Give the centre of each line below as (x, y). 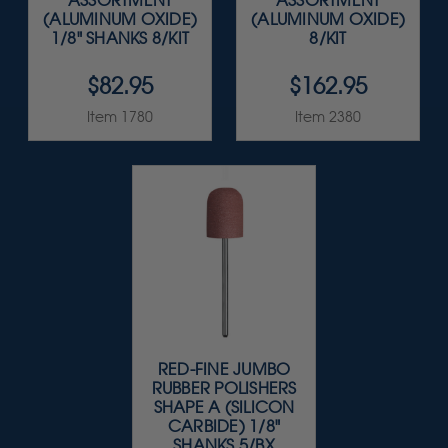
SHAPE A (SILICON (224, 408)
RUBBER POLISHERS (224, 389)
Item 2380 (328, 117)
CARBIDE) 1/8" (224, 427)
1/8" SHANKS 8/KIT (120, 39)
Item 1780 (120, 117)
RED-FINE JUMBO (224, 370)
